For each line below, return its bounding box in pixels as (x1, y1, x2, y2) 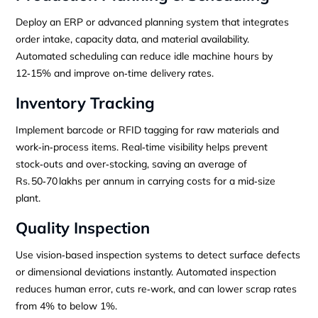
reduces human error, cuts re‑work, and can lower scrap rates (16, 282, 297, 295)
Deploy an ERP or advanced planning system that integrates (16, 15, 290, 28)
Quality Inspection (16, 217, 150, 238)
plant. (16, 191, 41, 204)
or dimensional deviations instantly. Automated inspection (16, 265, 277, 278)
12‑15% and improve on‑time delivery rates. (16, 66, 214, 79)
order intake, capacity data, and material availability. (16, 32, 250, 45)
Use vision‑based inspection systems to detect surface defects (16, 248, 301, 261)
